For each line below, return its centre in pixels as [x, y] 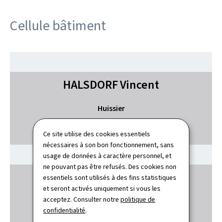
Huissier [111, 108]
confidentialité [64, 210]
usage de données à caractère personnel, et [108, 156]
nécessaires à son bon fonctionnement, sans [109, 145]
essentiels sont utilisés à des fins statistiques [110, 177]
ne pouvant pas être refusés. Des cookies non [110, 166]
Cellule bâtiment [58, 26]
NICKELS [83, 177]
